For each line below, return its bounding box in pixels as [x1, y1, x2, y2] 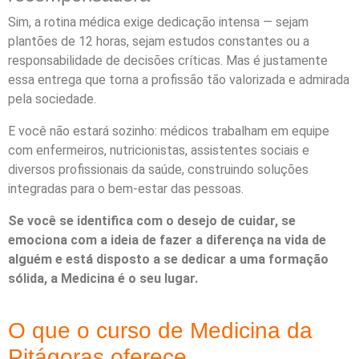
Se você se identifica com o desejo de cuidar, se [8, 213, 296, 229]
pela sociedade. [8, 91, 96, 107]
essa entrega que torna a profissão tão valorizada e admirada [8, 72, 349, 88]
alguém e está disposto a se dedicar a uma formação [8, 252, 329, 268]
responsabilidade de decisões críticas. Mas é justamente [8, 53, 328, 69]
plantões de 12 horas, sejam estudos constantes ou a [8, 34, 309, 50]
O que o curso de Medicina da [8, 318, 313, 344]
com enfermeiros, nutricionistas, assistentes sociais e [8, 143, 309, 159]
